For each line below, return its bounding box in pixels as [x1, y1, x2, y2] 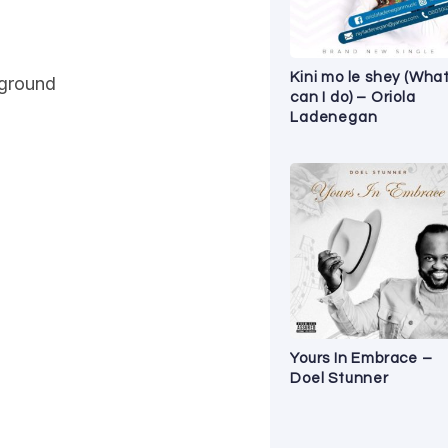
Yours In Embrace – [290, 350, 433, 366]
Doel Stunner [290, 370, 389, 386]
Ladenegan [290, 109, 378, 125]
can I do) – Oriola [290, 89, 416, 105]
